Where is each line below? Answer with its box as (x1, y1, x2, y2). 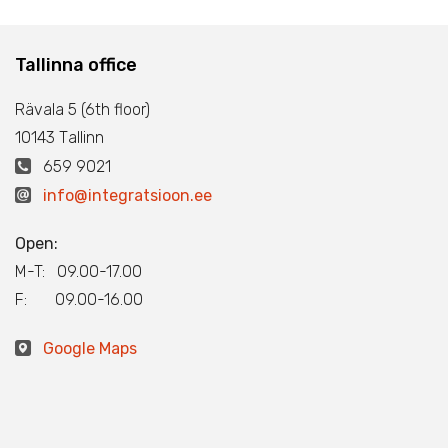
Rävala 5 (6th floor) (15, 100, 150, 119)
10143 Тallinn (15, 128, 104, 147)
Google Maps (43, 339, 137, 358)
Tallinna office (15, 54, 137, 76)
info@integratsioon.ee (43, 186, 212, 205)
